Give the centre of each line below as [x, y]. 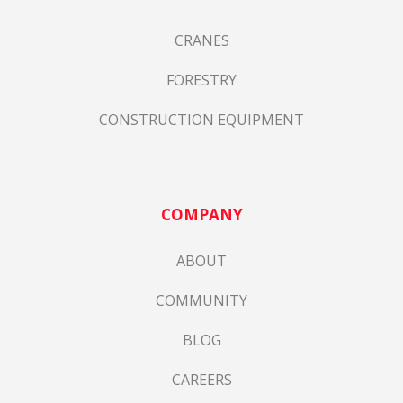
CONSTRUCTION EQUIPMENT [201, 119]
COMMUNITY [201, 301]
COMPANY [201, 214]
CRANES [201, 40]
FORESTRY [201, 80]
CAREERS [201, 380]
